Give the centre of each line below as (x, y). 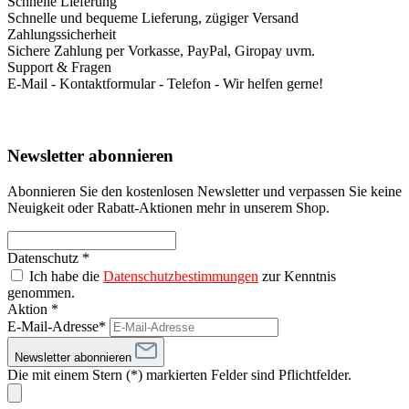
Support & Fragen (59, 67)
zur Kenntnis (297, 277)
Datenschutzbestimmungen (181, 277)
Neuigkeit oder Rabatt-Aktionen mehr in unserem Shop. (168, 208)
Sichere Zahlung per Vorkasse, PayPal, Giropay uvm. (161, 50)
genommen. (41, 293)
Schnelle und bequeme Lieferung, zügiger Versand (153, 17)
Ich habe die (66, 277)
